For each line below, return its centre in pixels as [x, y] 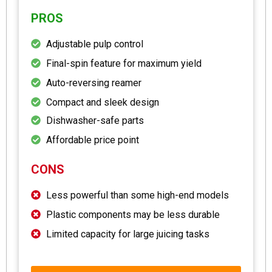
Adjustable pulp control [95, 44]
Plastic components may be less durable [133, 214]
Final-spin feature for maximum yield [124, 63]
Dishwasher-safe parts [95, 120]
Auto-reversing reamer [94, 83]
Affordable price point [93, 140]
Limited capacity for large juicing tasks [128, 234]
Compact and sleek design [103, 102]
